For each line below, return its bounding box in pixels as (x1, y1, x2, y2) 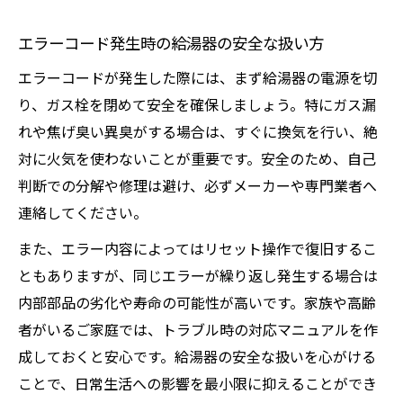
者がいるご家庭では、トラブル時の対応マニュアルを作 (18, 318, 378, 340)
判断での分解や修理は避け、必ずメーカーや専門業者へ (18, 175, 377, 196)
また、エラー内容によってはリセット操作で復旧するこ (18, 237, 377, 259)
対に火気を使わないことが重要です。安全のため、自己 (18, 148, 376, 169)
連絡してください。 (18, 201, 148, 223)
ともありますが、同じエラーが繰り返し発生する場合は (18, 264, 378, 286)
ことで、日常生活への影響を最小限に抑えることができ (18, 372, 377, 394)
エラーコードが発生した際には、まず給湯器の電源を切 (18, 67, 378, 88)
